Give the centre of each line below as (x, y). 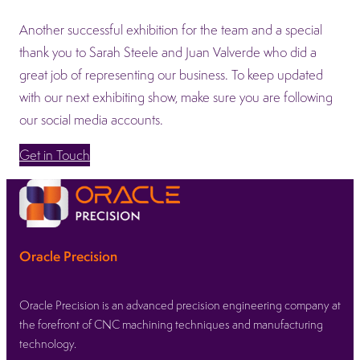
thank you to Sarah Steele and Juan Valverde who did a (168, 52)
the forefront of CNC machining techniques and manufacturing (171, 324)
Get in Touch (55, 155)
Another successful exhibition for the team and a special (171, 29)
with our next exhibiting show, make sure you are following (176, 97)
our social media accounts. (91, 119)
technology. (49, 343)
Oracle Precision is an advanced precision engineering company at (180, 305)
